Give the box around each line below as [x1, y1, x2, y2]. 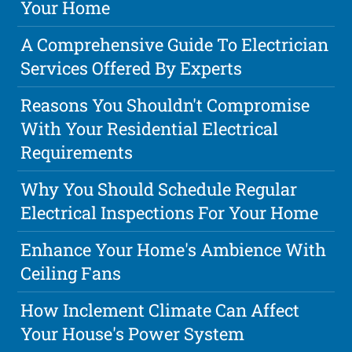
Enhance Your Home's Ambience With [20, 238, 327, 262]
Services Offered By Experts [20, 57, 243, 80]
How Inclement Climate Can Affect [20, 299, 300, 322]
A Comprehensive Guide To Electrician [20, 33, 329, 57]
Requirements [20, 141, 134, 164]
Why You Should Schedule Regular [20, 178, 298, 201]
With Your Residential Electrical [20, 117, 279, 141]
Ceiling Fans [20, 262, 122, 285]
